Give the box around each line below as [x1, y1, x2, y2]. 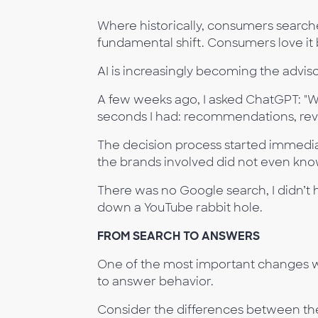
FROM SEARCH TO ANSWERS [97, 228, 260, 243]
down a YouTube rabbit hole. [97, 199, 263, 215]
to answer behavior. [97, 273, 214, 289]
